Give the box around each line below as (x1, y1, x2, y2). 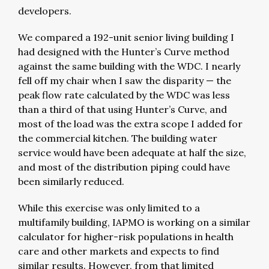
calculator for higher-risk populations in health (18, 230, 234, 243)
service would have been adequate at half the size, (18, 146, 246, 159)
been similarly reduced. (18, 175, 127, 187)
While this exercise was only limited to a (18, 201, 200, 214)
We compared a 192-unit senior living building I (18, 31, 234, 43)
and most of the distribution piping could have (18, 160, 230, 173)
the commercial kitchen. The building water (18, 131, 217, 144)
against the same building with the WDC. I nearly (18, 59, 240, 72)
